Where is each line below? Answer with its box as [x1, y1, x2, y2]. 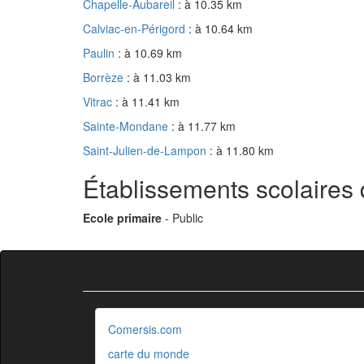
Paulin [83, 45, 118, 62]
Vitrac [83, 93, 115, 110]
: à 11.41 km [115, 93, 180, 110]
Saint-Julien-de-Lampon [83, 142, 210, 159]
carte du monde [108, 345, 189, 362]
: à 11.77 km [171, 118, 236, 135]
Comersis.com [108, 321, 182, 338]
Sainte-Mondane [83, 118, 171, 135]
